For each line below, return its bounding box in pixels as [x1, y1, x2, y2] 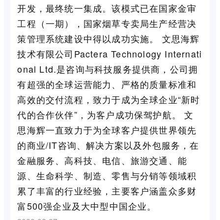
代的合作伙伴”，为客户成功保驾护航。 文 [17, 108, 194, 121]
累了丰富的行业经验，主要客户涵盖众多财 [17, 184, 197, 197]
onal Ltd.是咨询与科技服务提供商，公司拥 [17, 62, 198, 75]
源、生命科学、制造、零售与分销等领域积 [17, 168, 197, 182]
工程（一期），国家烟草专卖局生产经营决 [17, 16, 197, 29]
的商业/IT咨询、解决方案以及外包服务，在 [17, 138, 199, 151]
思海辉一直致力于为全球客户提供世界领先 [17, 123, 197, 136]
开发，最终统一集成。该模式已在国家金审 [17, 1, 197, 14]
